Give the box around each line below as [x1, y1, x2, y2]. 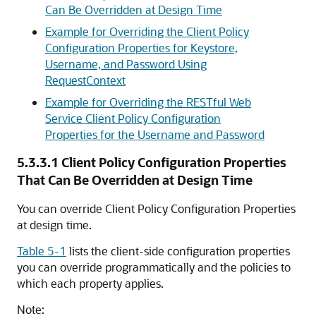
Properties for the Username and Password [45, 127, 265, 142]
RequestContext [45, 73, 126, 87]
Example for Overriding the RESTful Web [45, 95, 251, 109]
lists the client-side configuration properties [66, 243, 290, 258]
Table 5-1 [17, 243, 66, 258]
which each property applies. [17, 276, 164, 291]
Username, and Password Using [45, 56, 207, 71]
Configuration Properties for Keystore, [45, 40, 238, 55]
